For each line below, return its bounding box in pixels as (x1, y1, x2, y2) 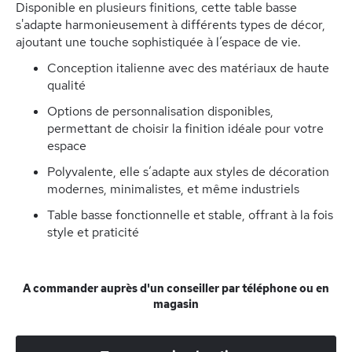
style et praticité (47, 224, 139, 240)
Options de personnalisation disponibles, (47, 103, 273, 119)
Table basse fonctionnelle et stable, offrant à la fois (47, 207, 333, 223)
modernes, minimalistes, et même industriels (47, 181, 299, 197)
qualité (47, 77, 86, 93)
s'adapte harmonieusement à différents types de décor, (16, 16, 325, 33)
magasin (153, 297, 199, 311)
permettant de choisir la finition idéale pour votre (47, 120, 324, 137)
